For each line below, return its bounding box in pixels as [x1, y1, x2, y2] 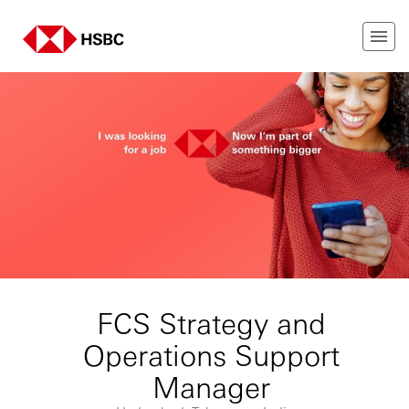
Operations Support [83, 335, 340, 373]
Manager [152, 367, 270, 405]
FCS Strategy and [97, 303, 326, 341]
